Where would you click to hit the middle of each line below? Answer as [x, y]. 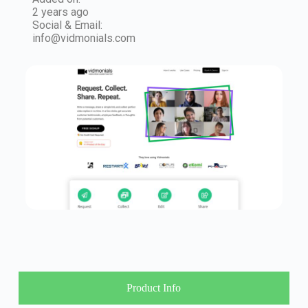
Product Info [154, 288]
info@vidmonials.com [84, 38]
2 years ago [60, 12]
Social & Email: [67, 25]
